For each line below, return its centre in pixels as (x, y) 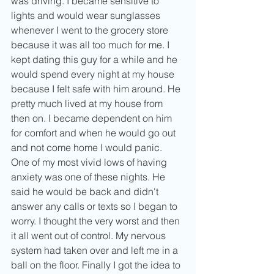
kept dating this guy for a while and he (95, 60)
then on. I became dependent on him (93, 118)
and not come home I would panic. (88, 148)
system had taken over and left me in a (96, 250)
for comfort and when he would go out (94, 133)
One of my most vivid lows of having (90, 162)
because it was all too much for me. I (91, 45)
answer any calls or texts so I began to (95, 206)
